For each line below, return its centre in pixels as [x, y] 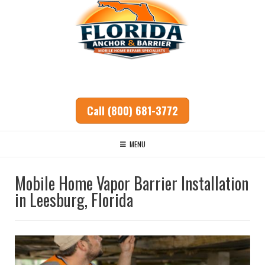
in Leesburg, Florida [74, 199]
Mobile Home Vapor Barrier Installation [132, 183]
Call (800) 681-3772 [132, 111]
